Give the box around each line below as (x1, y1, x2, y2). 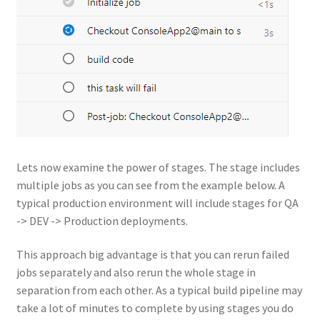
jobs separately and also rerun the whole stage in (16, 265, 256, 280)
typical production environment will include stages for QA (16, 195, 299, 210)
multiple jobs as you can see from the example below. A (16, 177, 285, 192)
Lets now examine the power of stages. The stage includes (16, 159, 300, 174)
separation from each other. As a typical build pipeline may (16, 283, 302, 298)
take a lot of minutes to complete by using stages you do (16, 301, 294, 316)
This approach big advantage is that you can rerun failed (16, 247, 289, 262)
